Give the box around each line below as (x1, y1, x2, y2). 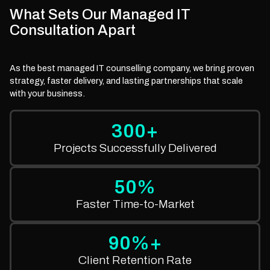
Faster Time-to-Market (75, 198, 195, 211)
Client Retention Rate (78, 254, 192, 267)
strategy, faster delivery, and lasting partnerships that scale (10, 76, 243, 86)
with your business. (10, 89, 85, 99)
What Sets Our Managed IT (10, 7, 190, 23)
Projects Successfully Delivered (53, 141, 217, 154)
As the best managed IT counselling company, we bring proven (10, 63, 254, 74)
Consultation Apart (10, 22, 136, 39)
